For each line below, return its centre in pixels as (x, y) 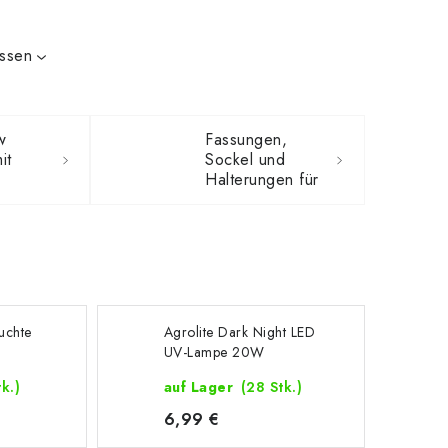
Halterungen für (262, 179)
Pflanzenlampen (262, 219)
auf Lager (200, 387)
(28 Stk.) (271, 387)
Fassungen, (246, 139)
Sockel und (245, 159)
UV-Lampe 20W (214, 352)
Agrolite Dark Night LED (239, 332)
